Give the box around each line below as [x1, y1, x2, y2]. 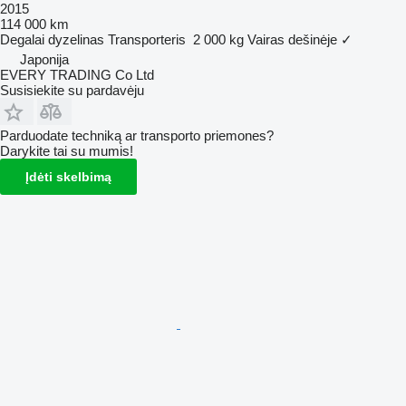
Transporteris [108, 31, 186, 47]
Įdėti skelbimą [25, 169, 111, 184]
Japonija [20, 51, 69, 67]
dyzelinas [48, 31, 104, 47]
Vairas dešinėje [247, 31, 337, 47]
